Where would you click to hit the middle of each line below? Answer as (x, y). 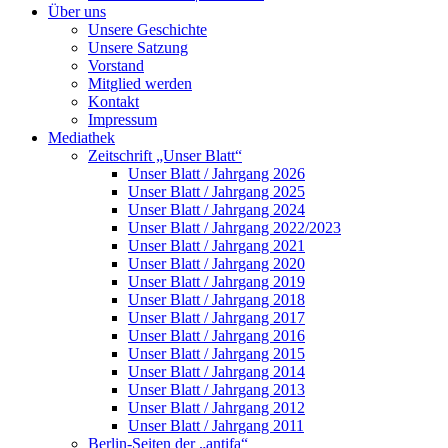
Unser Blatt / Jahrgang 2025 (216, 192)
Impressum (122, 120)
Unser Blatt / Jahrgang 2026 (216, 174)
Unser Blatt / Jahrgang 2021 (216, 246)
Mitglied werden (140, 84)
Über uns (77, 12)
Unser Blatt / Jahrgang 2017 (216, 318)
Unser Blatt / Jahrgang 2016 (216, 336)
